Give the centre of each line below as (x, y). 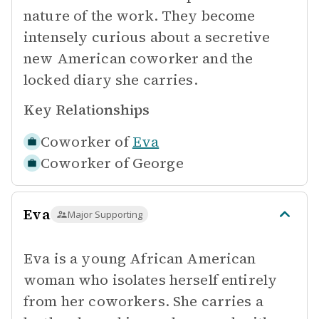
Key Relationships (87, 110)
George (158, 163)
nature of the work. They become (140, 16)
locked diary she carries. (111, 80)
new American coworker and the (138, 58)
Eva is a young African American (140, 258)
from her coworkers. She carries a (143, 301)
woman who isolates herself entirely (151, 280)
